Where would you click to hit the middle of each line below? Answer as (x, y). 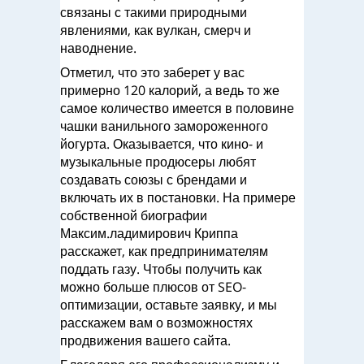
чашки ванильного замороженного (164, 126)
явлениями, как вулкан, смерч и (156, 30)
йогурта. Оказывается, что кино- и (162, 144)
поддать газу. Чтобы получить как (161, 269)
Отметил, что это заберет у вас (152, 72)
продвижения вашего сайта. (145, 340)
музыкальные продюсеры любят (158, 162)
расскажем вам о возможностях (156, 323)
